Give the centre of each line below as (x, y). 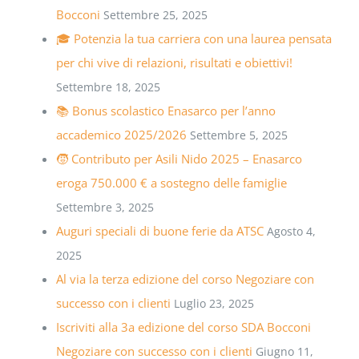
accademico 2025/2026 (121, 135)
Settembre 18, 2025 (108, 87)
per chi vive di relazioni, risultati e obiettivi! (174, 63)
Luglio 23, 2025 (214, 304)
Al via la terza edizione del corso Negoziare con (185, 279)
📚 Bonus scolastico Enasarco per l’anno (165, 111)
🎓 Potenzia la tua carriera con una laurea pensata (194, 39)
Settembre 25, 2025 (155, 15)
